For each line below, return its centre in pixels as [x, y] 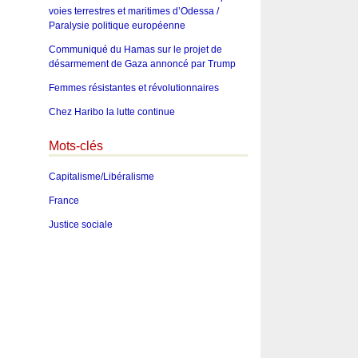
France [64, 201]
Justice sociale [80, 225]
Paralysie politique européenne [117, 25]
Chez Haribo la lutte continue [111, 111]
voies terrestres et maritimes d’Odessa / [133, 11]
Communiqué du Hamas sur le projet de [135, 49]
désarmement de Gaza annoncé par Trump [142, 64]
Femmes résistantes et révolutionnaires [133, 88]
